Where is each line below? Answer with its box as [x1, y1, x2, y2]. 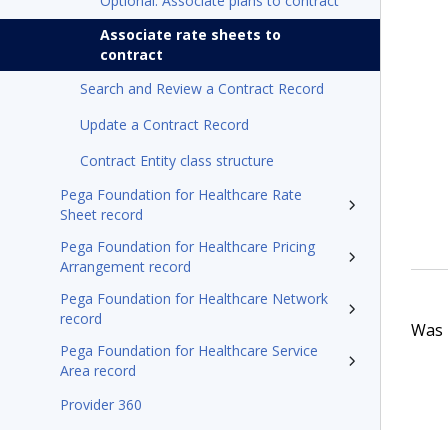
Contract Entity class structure [80, 151, 274, 170]
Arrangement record [60, 257, 191, 276]
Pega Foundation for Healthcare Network [60, 289, 328, 308]
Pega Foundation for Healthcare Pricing [60, 237, 315, 256]
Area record [60, 361, 136, 380]
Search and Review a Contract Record [80, 79, 324, 98]
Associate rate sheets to [100, 25, 281, 44]
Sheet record [60, 205, 143, 224]
